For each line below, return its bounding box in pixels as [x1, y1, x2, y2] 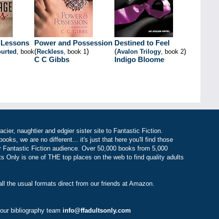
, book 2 [161, 48, 184, 55]
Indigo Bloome [114, 55, 164, 64]
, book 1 [64, 48, 87, 55]
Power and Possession [34, 39, 112, 47]
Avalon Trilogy [117, 48, 161, 55]
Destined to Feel [114, 39, 170, 47]
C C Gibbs [34, 55, 69, 64]
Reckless [37, 48, 64, 55]
